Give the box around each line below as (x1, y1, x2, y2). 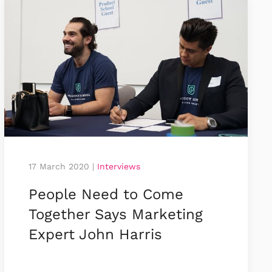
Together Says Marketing (28, 205, 203, 223)
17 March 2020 (28, 161, 89, 171)
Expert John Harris (28, 225, 162, 243)
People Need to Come (28, 185, 183, 203)
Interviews (97, 161, 140, 171)
